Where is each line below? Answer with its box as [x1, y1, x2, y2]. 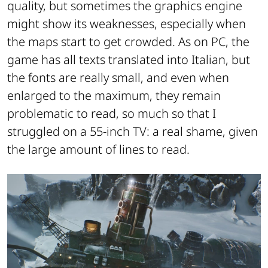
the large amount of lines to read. [7, 141, 190, 158]
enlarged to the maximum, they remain [7, 87, 221, 104]
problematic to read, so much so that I [7, 105, 216, 122]
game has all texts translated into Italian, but [7, 51, 250, 68]
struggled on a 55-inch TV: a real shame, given [7, 123, 258, 140]
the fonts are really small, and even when [7, 69, 229, 86]
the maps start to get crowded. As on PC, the [7, 33, 249, 50]
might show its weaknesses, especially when [7, 16, 246, 32]
